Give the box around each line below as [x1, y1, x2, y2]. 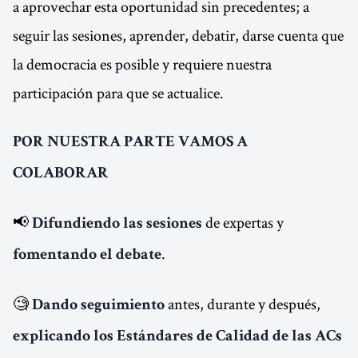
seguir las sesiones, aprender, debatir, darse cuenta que [13, 25, 344, 46]
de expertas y [202, 212, 284, 233]
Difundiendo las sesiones [32, 217, 202, 233]
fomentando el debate [13, 248, 161, 264]
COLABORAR [13, 166, 109, 182]
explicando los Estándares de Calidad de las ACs [13, 329, 342, 345]
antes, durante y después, [165, 293, 320, 314]
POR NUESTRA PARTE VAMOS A [13, 135, 248, 151]
